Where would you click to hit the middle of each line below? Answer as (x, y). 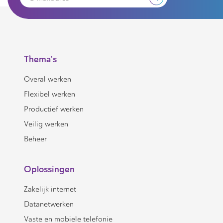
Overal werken (48, 79)
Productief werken (54, 109)
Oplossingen (49, 169)
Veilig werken (46, 124)
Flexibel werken (50, 94)
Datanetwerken (49, 204)
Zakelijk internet (50, 189)
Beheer (35, 139)
